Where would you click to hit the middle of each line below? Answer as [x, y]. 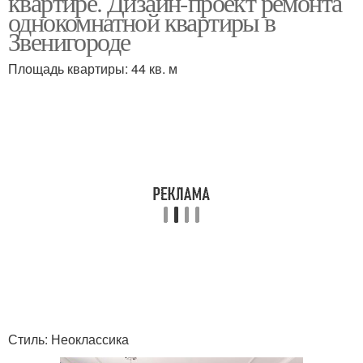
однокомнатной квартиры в [142, 21]
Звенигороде [69, 41]
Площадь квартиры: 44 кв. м [93, 68]
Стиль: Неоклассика [68, 339]
